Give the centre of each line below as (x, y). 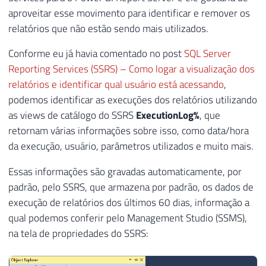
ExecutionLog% (168, 115)
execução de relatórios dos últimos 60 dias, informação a (129, 203)
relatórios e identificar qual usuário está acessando (116, 85)
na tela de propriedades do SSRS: (78, 234)
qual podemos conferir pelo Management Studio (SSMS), (128, 218)
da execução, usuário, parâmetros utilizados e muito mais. (131, 146)
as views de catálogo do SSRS (72, 115)
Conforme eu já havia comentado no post (96, 54)
